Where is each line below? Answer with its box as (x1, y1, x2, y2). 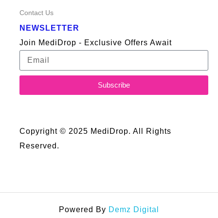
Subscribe (97, 81, 130, 90)
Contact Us (19, 8, 54, 17)
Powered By (58, 205, 109, 214)
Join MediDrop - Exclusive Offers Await (19, 38, 172, 47)
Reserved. (19, 141, 59, 150)
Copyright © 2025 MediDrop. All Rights (19, 127, 171, 135)
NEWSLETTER (19, 23, 79, 32)
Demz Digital (108, 205, 159, 214)
